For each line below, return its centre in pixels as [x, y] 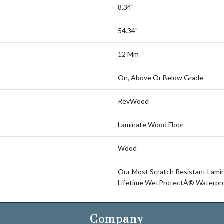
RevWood [133, 101]
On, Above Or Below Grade [161, 78]
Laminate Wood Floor [151, 125]
